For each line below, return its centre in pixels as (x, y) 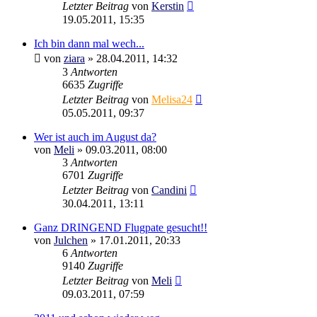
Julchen (71, 240)
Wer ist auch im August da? (95, 137)
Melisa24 (172, 99)
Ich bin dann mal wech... (89, 43)
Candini (169, 190)
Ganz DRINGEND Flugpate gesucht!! (121, 227)
